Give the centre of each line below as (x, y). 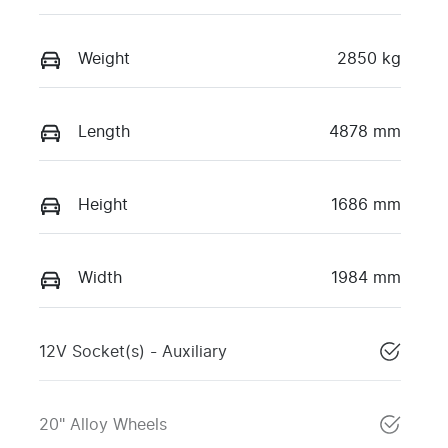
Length (104, 132)
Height (103, 205)
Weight (104, 58)
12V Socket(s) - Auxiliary (133, 351)
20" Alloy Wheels (103, 424)
